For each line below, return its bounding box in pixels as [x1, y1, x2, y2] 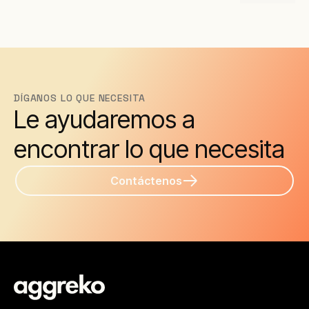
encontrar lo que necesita [14, 134, 285, 164]
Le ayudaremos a [14, 104, 195, 134]
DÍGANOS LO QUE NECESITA [14, 92, 146, 104]
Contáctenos [110, 174, 182, 188]
